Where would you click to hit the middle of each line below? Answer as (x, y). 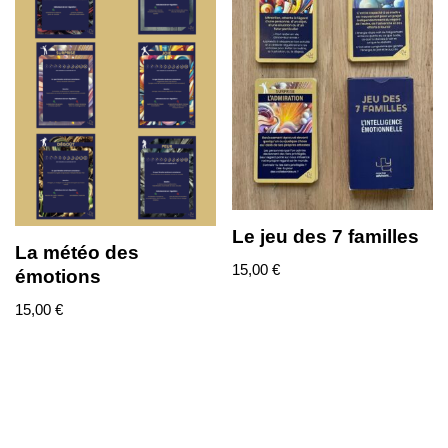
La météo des (77, 252)
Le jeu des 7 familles (326, 236)
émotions (58, 276)
